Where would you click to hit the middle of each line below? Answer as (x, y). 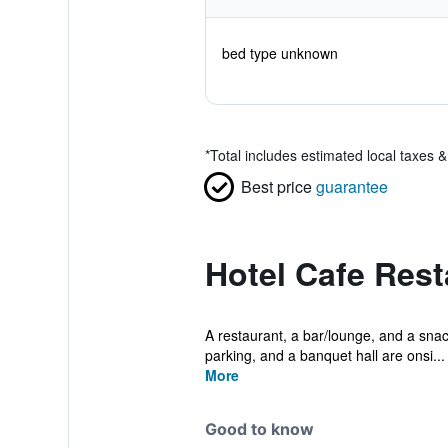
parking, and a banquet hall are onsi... (324, 355)
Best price (276, 186)
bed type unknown (279, 53)
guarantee (351, 186)
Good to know (259, 429)
